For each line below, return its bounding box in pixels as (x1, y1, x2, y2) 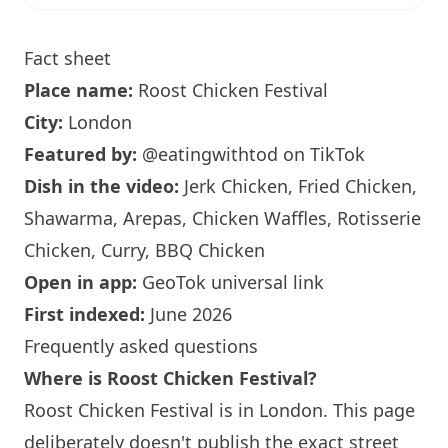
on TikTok (278, 142, 365, 166)
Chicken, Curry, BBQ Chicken (24, 238, 265, 262)
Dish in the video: (24, 174, 179, 198)
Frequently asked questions (24, 334, 258, 358)
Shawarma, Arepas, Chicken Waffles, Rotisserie (24, 206, 421, 230)
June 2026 (145, 302, 232, 326)
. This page (323, 398, 415, 422)
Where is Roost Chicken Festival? (24, 366, 317, 390)
